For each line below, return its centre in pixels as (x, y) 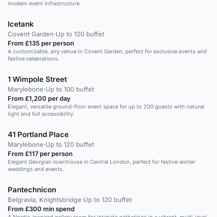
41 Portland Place (38, 134)
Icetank (21, 24)
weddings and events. (36, 169)
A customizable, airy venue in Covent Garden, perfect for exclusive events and (107, 51)
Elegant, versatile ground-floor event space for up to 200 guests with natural (106, 107)
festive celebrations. (33, 59)
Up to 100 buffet (70, 89)
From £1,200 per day (39, 98)
